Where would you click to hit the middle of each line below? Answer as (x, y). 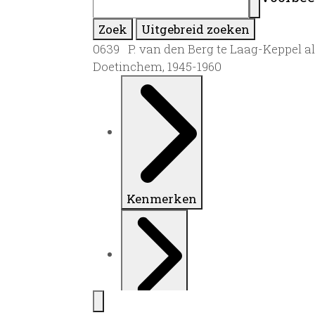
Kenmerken (162, 198)
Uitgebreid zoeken (195, 29)
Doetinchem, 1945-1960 (157, 66)
